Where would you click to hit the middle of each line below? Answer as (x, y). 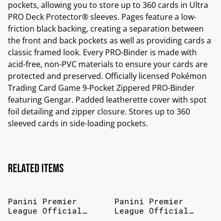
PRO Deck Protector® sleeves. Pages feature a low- (102, 17)
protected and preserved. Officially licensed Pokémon (107, 76)
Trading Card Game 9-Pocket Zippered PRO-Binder (101, 88)
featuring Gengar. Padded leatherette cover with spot (107, 100)
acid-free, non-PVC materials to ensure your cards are (108, 64)
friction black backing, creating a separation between (106, 29)
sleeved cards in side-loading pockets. (78, 123)
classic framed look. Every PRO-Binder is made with (102, 52)
